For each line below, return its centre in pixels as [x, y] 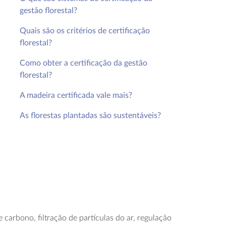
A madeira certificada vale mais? [77, 95]
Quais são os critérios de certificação [85, 31]
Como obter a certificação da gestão [84, 63]
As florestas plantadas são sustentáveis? [92, 115]
